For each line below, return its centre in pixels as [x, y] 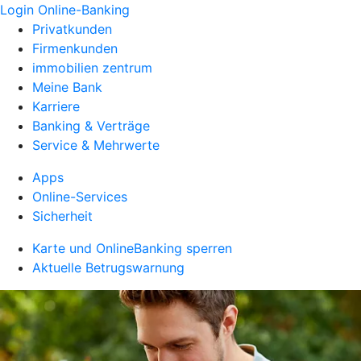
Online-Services [80, 197]
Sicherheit [62, 216]
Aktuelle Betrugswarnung [108, 268]
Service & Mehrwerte [96, 145]
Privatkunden [72, 29]
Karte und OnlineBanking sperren [132, 248]
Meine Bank [67, 87]
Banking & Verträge [91, 126]
